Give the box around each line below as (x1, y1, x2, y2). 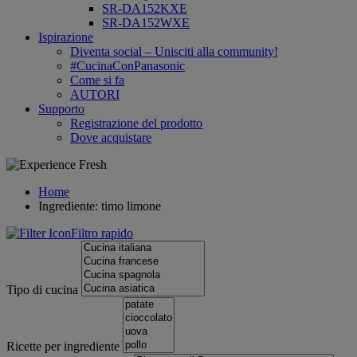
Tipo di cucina (6, 283, 78, 296)
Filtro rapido (71, 226, 133, 240)
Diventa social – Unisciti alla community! (70, 45, 278, 58)
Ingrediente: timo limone (38, 199, 161, 213)
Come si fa (70, 73, 124, 87)
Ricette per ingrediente (6, 339, 120, 353)
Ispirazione (38, 30, 93, 44)
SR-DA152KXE (102, 2, 187, 15)
